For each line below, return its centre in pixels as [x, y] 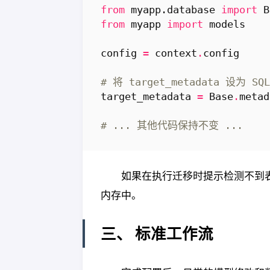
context [176, 53]
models [227, 24]
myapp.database [173, 10]
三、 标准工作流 [157, 234]
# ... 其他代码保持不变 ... [172, 126]
